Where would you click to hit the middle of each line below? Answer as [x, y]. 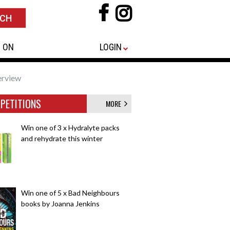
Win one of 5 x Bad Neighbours [70, 193]
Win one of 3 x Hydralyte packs [70, 128]
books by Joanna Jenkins [60, 204]
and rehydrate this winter [62, 138]
